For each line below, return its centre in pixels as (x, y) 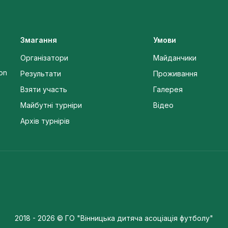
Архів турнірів (45, 121)
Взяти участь (44, 90)
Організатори (44, 58)
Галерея (168, 90)
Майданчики (175, 58)
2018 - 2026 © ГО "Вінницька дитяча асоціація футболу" (114, 218)
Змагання (38, 40)
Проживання (176, 74)
